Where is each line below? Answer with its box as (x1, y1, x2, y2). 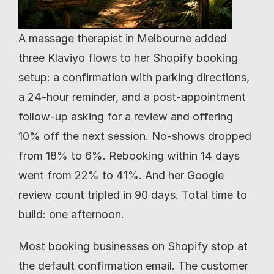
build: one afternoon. (18, 208, 124, 221)
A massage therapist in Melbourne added (18, 32, 227, 45)
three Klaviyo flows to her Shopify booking (18, 51, 238, 64)
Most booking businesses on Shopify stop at (18, 240, 248, 253)
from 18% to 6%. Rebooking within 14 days (18, 149, 240, 162)
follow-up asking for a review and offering (18, 110, 233, 123)
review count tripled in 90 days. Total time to (18, 188, 247, 201)
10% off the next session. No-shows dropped (18, 130, 251, 143)
